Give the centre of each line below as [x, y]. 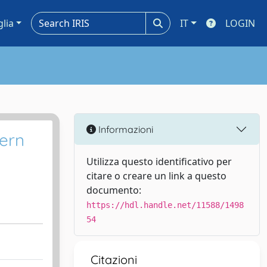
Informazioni [125, 129]
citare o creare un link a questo [156, 176]
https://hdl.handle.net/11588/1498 [165, 205]
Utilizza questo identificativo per [159, 162]
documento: [114, 190]
